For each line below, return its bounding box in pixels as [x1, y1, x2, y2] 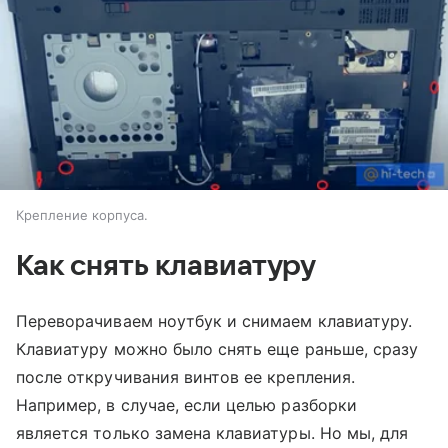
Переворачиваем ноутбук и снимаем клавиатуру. [16, 310, 413, 331]
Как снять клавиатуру [16, 250, 317, 281]
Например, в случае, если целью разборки [16, 394, 357, 415]
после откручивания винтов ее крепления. [16, 366, 355, 387]
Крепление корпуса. [16, 206, 148, 223]
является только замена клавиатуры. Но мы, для [16, 422, 409, 443]
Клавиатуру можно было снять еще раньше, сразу [16, 338, 419, 359]
